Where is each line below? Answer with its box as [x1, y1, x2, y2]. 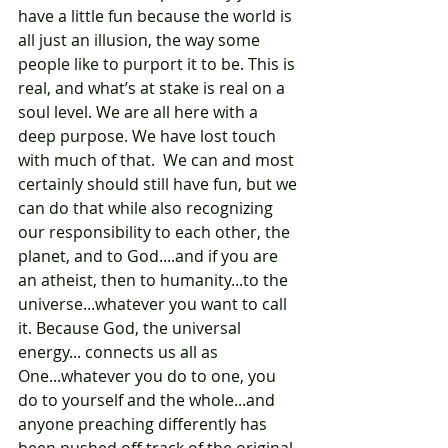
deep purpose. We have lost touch [18, 125, 280, 148]
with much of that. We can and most [18, 149, 298, 172]
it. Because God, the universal [18, 317, 245, 340]
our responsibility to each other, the [18, 221, 294, 244]
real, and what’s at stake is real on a [18, 77, 289, 100]
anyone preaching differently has [18, 413, 271, 436]
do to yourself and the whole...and [18, 389, 279, 412]
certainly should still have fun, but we [18, 173, 301, 196]
